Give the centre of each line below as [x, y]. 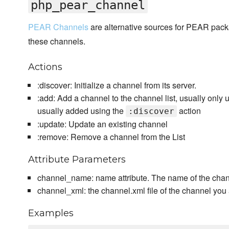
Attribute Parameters [77, 160]
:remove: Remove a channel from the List [111, 137]
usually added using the [81, 111]
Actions [45, 67]
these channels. [57, 41]
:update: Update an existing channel [102, 124]
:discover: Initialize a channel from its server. [117, 85]
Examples [51, 213]
